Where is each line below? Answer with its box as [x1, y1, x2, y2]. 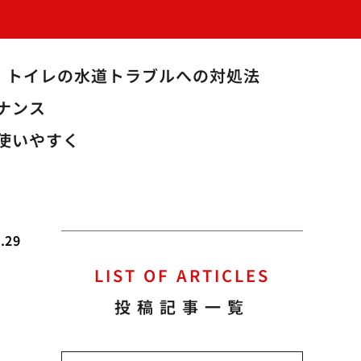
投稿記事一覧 [114, 295, 250, 318]
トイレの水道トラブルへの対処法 [6, 64, 260, 87]
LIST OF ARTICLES [94, 263, 270, 287]
